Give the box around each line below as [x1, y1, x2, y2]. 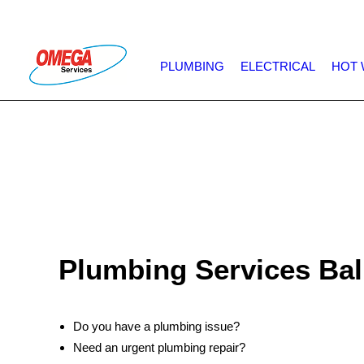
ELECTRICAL [240, 59, 315, 74]
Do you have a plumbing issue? [73, 319, 240, 333]
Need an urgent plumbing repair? [73, 340, 245, 354]
